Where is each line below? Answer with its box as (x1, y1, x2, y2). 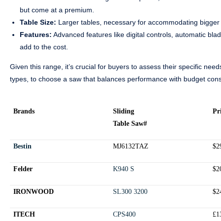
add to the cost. (20, 43, 68, 51)
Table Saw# (113, 120, 147, 128)
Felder (13, 165, 33, 173)
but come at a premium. (20, 6, 94, 14)
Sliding (113, 108, 135, 115)
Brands (13, 108, 35, 115)
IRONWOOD (13, 188, 54, 196)
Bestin (13, 143, 32, 150)
